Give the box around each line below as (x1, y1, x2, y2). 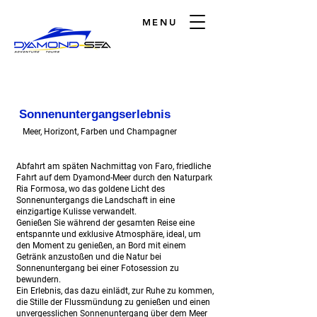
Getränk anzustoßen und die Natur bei (16, 252, 161, 262)
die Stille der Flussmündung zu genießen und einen (16, 297, 210, 307)
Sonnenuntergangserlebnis (19, 108, 171, 121)
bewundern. (16, 275, 61, 284)
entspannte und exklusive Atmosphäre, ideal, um (16, 229, 201, 239)
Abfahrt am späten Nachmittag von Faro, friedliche (16, 161, 211, 171)
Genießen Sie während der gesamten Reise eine (16, 218, 195, 228)
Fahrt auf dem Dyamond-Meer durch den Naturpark (16, 173, 212, 183)
